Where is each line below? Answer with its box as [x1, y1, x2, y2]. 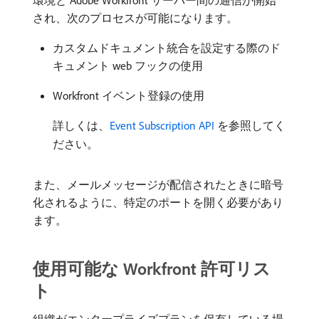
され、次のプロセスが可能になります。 [33, 11, 238, 25]
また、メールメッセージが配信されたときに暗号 [33, 177, 283, 192]
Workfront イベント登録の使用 [53, 88, 204, 103]
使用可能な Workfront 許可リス [33, 258, 271, 279]
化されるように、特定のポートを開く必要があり [33, 195, 283, 209]
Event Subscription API [110, 118, 214, 132]
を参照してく [214, 118, 286, 132]
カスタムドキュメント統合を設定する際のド [53, 41, 281, 55]
